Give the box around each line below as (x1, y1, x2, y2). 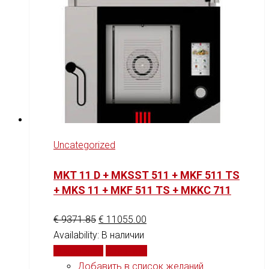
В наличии (101, 229, 144, 241)
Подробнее (53, 245, 103, 257)
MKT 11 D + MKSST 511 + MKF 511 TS (53, 169, 240, 182)
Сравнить (106, 245, 147, 257)
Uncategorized (53, 139, 115, 151)
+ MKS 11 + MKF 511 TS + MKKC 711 (53, 184, 231, 197)
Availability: (53, 229, 101, 241)
